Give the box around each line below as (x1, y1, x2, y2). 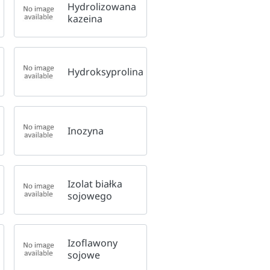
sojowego (67, 189, 112, 202)
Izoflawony (67, 236, 118, 250)
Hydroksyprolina (67, 64, 143, 78)
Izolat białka (67, 177, 122, 190)
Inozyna (67, 124, 104, 137)
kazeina (67, 11, 102, 25)
